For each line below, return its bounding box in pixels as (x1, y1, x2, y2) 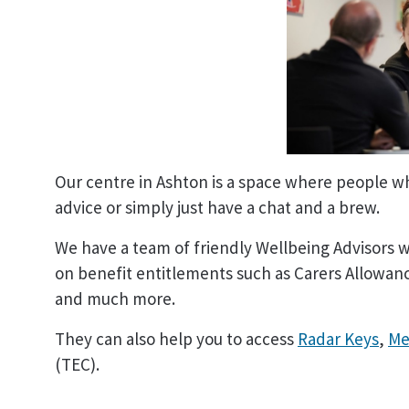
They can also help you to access (55, 327, 298, 350)
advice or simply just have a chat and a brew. (55, 195, 383, 218)
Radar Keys (298, 327, 379, 350)
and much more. (55, 287, 179, 309)
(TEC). (55, 352, 100, 375)
